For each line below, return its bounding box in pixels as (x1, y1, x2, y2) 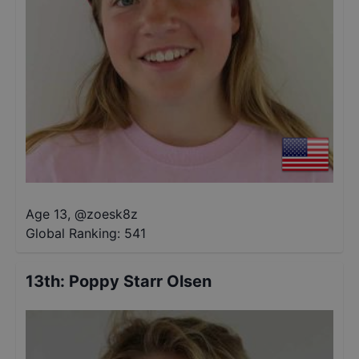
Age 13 (26, 206, 67, 222)
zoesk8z (87, 206, 138, 222)
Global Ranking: (26, 225, 120, 241)
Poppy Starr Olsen (69, 272, 212, 291)
